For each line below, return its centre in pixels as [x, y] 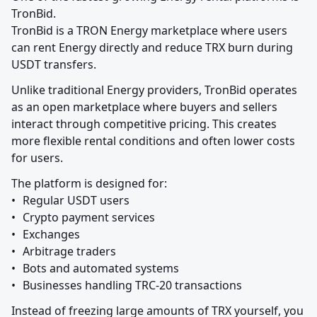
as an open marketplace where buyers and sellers [144, 107]
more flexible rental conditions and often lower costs [153, 141]
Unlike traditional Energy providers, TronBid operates [154, 90]
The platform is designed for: [89, 184]
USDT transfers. [54, 65]
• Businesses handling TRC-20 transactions [132, 286]
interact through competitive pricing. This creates [144, 124]
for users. [37, 158]
